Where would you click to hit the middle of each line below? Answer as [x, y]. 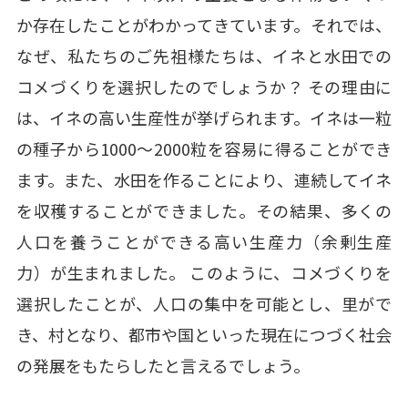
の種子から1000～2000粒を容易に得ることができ [204, 148]
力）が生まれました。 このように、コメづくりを [204, 272]
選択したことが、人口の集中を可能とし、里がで [204, 303]
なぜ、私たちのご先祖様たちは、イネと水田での [204, 55]
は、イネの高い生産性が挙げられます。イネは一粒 [204, 117]
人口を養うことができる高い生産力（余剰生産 [204, 241]
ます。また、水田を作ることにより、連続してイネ [204, 179]
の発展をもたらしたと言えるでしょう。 [163, 365]
